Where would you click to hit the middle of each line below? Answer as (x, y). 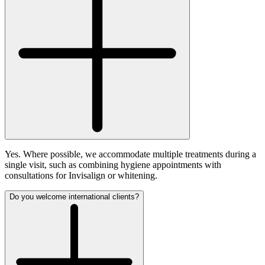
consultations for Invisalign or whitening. (81, 175)
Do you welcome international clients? (74, 196)
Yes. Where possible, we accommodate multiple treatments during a (130, 154)
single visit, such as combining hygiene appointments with (113, 164)
